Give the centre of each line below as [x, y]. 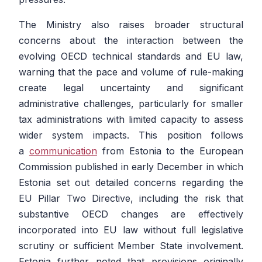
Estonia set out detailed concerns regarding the [131, 183]
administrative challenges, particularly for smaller [131, 104]
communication [63, 151]
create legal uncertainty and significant [131, 88]
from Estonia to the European [170, 151]
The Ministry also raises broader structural [131, 25]
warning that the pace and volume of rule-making [131, 72]
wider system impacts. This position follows [131, 135]
